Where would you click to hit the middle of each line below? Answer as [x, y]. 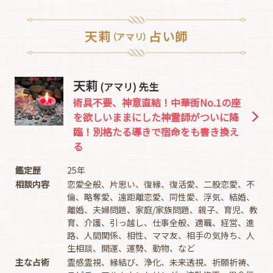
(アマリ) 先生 [128, 87]
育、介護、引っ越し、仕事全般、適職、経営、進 [161, 222]
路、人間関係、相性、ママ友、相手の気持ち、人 [161, 235]
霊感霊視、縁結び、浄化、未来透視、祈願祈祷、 [161, 262]
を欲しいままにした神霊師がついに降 [156, 117]
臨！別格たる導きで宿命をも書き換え [156, 132]
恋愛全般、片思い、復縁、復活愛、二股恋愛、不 [161, 184]
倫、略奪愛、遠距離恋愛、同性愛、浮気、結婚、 [161, 197]
